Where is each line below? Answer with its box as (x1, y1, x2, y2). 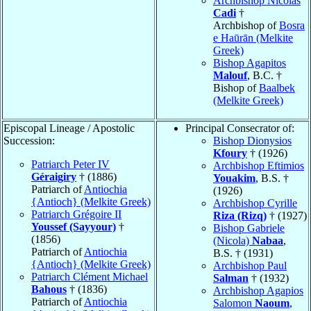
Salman (213, 271, 249, 284)
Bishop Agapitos (213, 56, 286, 69)
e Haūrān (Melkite (213, 31, 293, 44)
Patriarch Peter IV (31, 158, 110, 170)
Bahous (31, 283, 67, 295)
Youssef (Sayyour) (31, 220, 116, 233)
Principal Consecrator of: (185, 121, 294, 134)
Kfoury (213, 146, 247, 159)
